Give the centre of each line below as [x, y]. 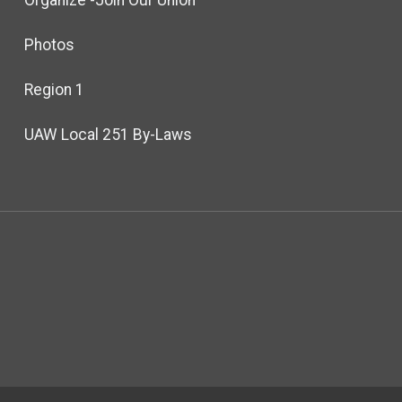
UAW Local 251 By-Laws [108, 134]
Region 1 [54, 89]
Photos [49, 44]
